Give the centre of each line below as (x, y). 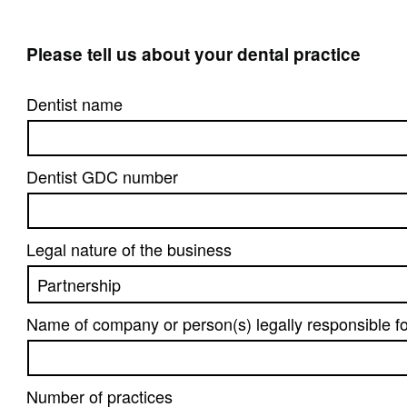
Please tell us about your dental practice (194, 55)
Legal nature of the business (129, 249)
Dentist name (74, 104)
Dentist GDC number (102, 177)
